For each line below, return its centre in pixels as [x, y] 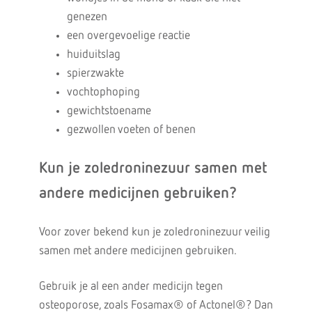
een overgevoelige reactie [128, 36]
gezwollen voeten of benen [131, 130]
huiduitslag [93, 55]
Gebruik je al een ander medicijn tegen [131, 287]
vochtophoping [103, 92]
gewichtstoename [109, 111]
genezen [87, 17]
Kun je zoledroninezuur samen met [153, 169]
